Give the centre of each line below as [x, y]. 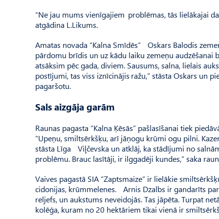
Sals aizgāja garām [75, 107]
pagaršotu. [53, 86]
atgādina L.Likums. [66, 25]
